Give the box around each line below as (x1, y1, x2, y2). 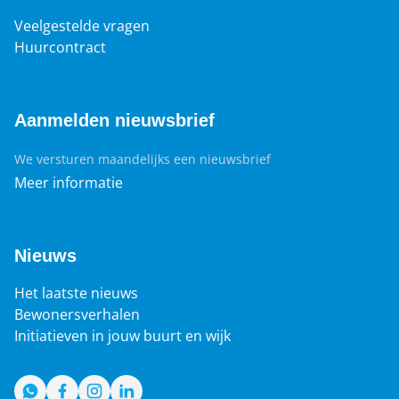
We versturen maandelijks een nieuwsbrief (14, 151, 271, 167)
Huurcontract (14, 37, 106, 57)
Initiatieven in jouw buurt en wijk (14, 326, 231, 346)
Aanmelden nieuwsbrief (14, 110, 215, 130)
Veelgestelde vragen (14, 16, 150, 36)
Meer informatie (14, 173, 123, 192)
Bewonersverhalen (14, 305, 140, 324)
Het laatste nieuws (14, 283, 138, 303)
